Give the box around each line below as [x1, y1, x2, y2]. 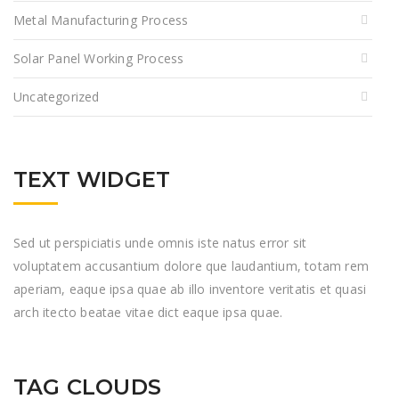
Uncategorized [13, 88, 100, 106]
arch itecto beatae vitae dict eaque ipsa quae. [13, 304, 283, 322]
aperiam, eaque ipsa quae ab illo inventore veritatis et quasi [13, 281, 367, 298]
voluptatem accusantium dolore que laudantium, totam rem [13, 257, 370, 275]
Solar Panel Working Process [13, 50, 184, 68]
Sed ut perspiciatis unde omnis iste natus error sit [13, 234, 307, 252]
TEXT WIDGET [13, 167, 171, 193]
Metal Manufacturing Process [13, 12, 189, 29]
